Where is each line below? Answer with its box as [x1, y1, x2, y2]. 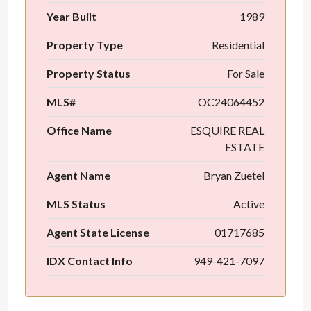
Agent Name [47, 169, 110, 182]
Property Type [47, 38, 123, 51]
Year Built [47, 10, 96, 23]
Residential [212, 38, 264, 51]
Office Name [47, 124, 112, 137]
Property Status [47, 67, 131, 80]
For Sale [227, 67, 264, 80]
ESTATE [225, 140, 264, 153]
